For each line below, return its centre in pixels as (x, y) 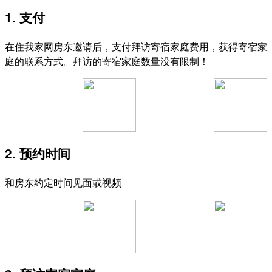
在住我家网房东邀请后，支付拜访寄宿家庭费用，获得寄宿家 (136, 47)
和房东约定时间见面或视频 (63, 182)
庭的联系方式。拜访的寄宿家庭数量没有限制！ (107, 61)
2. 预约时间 (38, 153)
